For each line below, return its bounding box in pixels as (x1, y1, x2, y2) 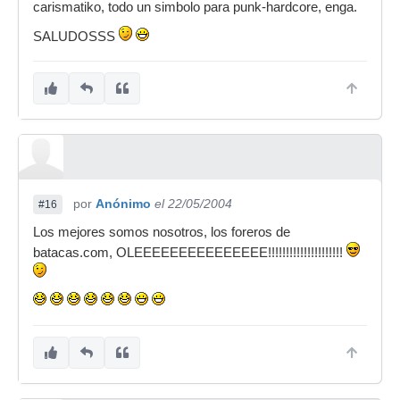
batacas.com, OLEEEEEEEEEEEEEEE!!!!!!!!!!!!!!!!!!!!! (33, 246, 346, 260)
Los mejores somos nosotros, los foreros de (33, 225, 290, 239)
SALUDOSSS (33, 29, 119, 44)
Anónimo (96, 196, 151, 211)
